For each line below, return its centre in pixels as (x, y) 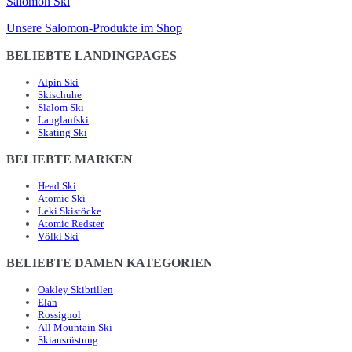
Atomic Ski (62, 199)
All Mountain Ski (75, 328)
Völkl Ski (58, 236)
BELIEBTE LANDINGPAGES (92, 56)
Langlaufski (63, 120)
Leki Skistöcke (70, 211)
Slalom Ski (61, 108)
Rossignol (59, 315)
